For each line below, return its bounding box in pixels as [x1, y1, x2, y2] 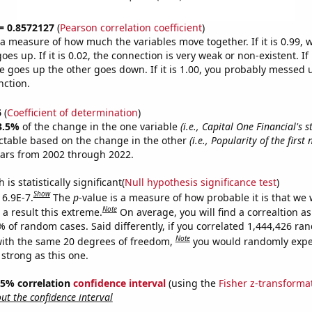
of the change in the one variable [22, 119, 180, 133]
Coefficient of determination [6, 105, 138, 119]
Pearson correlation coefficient [59, 21, 202, 34]
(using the [165, 276, 219, 290]
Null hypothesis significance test [124, 175, 276, 189]
